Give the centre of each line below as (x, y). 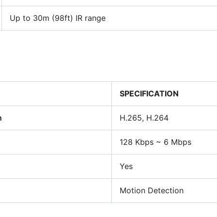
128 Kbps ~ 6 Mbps (155, 142)
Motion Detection (152, 190)
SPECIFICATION (149, 93)
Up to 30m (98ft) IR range (58, 18)
